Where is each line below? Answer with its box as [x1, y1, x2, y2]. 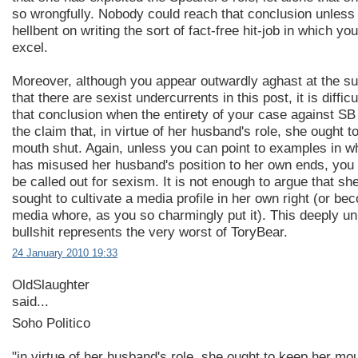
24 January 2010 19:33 [12, 246, 117, 259]
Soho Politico [12, 316, 90, 332]
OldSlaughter [12, 276, 89, 292]
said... [12, 293, 49, 309]
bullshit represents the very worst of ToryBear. [12, 224, 288, 240]
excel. [12, 39, 48, 55]
